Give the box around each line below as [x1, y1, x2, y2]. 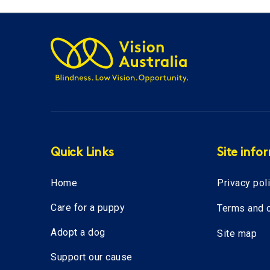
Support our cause [51, 251, 133, 263]
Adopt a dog [51, 227, 105, 238]
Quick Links [51, 147, 114, 159]
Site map [217, 227, 257, 239]
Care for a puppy [51, 202, 125, 213]
